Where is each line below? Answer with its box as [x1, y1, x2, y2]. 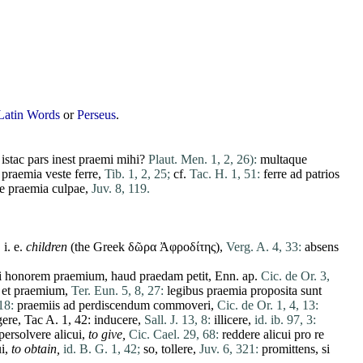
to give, [88, 327, 126, 342]
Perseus [77, 107, 116, 122]
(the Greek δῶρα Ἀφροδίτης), [67, 240, 226, 254]
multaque [260, 152, 307, 167]
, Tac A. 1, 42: [18, 313, 94, 327]
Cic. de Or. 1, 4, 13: [217, 298, 318, 313]
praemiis [17, 298, 60, 313]
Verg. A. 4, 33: [226, 240, 301, 254]
